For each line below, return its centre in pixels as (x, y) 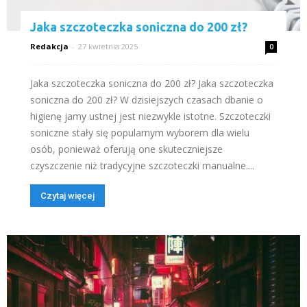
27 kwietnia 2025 (108, 46)
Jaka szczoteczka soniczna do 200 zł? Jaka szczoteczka (152, 83)
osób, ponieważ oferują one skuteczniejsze (126, 149)
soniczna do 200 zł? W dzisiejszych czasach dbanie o (147, 99)
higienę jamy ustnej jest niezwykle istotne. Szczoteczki (150, 116)
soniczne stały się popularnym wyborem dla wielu (140, 132)
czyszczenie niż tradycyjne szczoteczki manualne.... (142, 165)
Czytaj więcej (67, 195)
